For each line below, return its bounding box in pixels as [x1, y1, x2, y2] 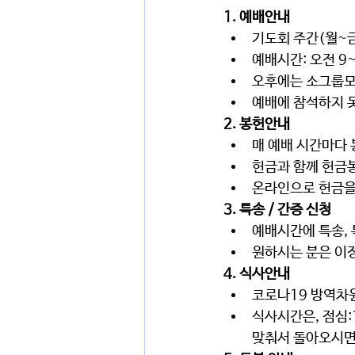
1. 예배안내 [223, 10, 290, 25]
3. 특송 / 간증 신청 [223, 202, 331, 218]
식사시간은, [252, 309, 323, 325]
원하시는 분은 [252, 245, 334, 261]
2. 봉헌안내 [223, 116, 290, 132]
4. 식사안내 [223, 266, 290, 282]
